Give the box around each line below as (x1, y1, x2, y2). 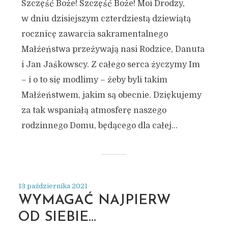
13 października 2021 (18, 182, 88, 190)
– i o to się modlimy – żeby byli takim (21, 75, 167, 84)
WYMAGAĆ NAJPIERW (18, 194, 170, 208)
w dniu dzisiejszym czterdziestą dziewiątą (21, 14, 191, 23)
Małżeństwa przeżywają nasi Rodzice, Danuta (21, 45, 205, 54)
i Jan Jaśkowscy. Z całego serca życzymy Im (21, 60, 200, 69)
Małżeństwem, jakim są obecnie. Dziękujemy (21, 91, 202, 100)
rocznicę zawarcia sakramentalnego (21, 30, 168, 39)
